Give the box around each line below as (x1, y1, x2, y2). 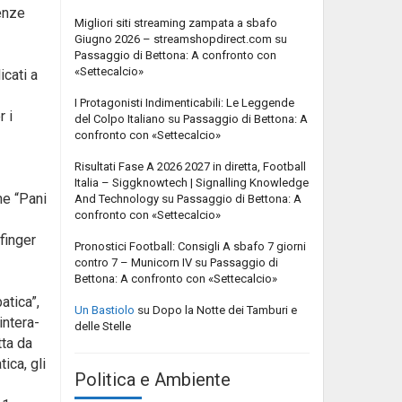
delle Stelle (74, 319, 131, 333)
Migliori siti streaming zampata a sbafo (74, 15, 277, 30)
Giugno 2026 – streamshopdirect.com (74, 31, 272, 46)
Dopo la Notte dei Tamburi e (153, 302, 297, 317)
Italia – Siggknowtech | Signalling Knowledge (74, 175, 309, 189)
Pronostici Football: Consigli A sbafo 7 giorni (74, 239, 306, 253)
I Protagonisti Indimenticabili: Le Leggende (74, 95, 294, 109)
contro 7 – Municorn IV (74, 255, 192, 269)
